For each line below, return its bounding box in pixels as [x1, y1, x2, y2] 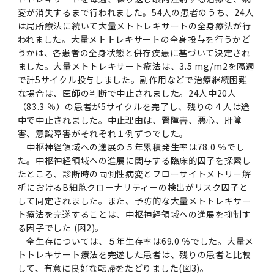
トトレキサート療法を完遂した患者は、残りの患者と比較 [17, 248, 251, 261]
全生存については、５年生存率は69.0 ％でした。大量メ [17, 234, 254, 247]
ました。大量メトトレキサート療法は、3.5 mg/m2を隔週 [17, 59, 255, 72]
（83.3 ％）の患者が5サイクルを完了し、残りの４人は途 [17, 100, 250, 113]
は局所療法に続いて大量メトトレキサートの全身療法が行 [17, 19, 251, 32]
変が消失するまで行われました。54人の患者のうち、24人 [17, 6, 254, 18]
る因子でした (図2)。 [17, 221, 105, 234]
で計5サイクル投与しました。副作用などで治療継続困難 [17, 73, 248, 86]
